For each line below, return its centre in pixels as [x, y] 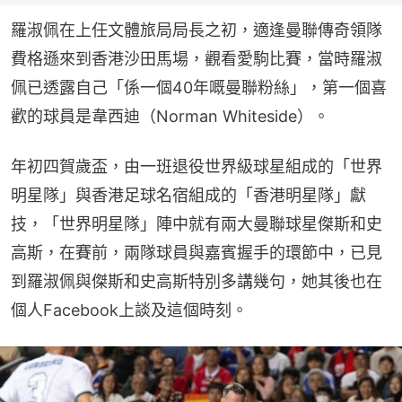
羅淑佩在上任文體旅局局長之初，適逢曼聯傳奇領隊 [197, 31]
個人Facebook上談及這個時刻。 [129, 310]
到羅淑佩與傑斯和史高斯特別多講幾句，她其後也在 [197, 282]
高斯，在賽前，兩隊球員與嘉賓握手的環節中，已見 [197, 253]
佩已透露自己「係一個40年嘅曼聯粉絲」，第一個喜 [199, 88]
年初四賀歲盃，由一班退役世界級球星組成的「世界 [197, 167]
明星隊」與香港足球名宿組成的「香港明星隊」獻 [188, 196]
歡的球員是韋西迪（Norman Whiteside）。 [170, 117]
